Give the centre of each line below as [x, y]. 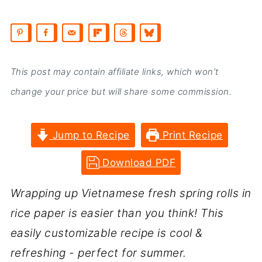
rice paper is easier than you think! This [117, 213]
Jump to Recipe [89, 135]
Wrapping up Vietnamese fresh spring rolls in [131, 193]
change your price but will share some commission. [121, 91]
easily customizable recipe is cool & [106, 233]
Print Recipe [191, 135]
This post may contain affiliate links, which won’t [114, 71]
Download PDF [137, 162]
